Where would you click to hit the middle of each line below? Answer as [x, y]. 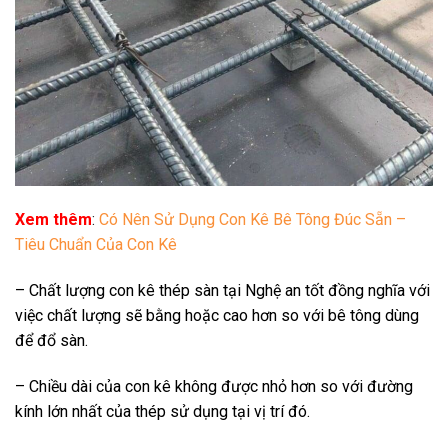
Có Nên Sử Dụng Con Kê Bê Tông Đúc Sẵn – [252, 220]
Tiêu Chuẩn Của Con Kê [96, 245]
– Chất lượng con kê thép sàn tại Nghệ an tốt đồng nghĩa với [222, 290]
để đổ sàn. [51, 340]
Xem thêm [53, 220]
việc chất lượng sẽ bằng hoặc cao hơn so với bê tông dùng [217, 315]
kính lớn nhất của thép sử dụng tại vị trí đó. [162, 411]
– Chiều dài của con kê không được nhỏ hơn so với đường [214, 386]
